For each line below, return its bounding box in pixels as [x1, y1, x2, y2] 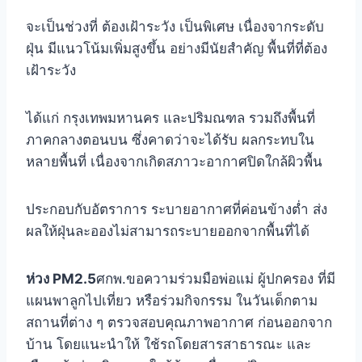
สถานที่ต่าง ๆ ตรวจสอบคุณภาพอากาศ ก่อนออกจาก [26, 314, 332, 330]
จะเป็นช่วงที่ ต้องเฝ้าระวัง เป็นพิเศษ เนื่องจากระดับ [26, 18, 324, 35]
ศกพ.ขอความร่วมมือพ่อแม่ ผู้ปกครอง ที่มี [96, 270, 335, 287]
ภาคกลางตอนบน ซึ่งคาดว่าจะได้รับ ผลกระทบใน [26, 131, 314, 148]
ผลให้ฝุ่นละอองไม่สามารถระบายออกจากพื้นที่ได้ [26, 222, 309, 239]
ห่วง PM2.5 [26, 270, 96, 287]
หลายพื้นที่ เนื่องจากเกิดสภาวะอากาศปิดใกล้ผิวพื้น [26, 153, 322, 170]
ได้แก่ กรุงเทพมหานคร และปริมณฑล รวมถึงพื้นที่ [26, 109, 315, 126]
